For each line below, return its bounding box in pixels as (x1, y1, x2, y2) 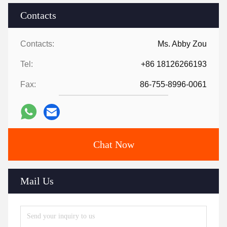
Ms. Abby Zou (158, 39, 207, 48)
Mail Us (20, 175, 54, 186)
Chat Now (93, 138, 134, 150)
